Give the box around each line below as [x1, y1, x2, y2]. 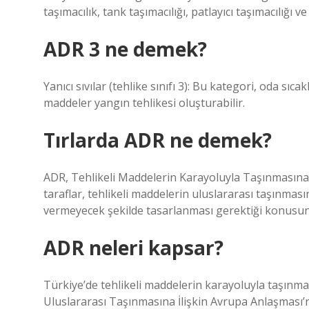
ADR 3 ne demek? [43, 36, 207, 62]
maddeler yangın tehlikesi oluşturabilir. [43, 95, 245, 110]
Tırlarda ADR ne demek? [43, 127, 272, 153]
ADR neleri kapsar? [43, 235, 223, 261]
